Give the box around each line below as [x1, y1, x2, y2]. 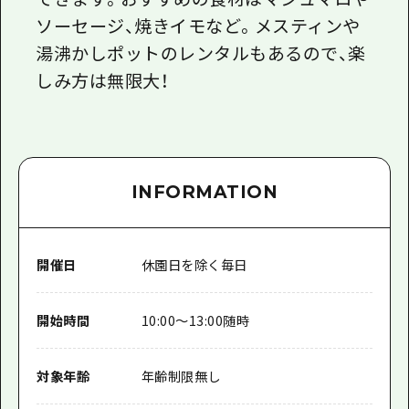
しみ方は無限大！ [36, 67, 170, 92]
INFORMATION [131, 182, 278, 204]
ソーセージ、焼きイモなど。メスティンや [36, 12, 361, 37]
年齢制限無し [141, 366, 221, 386]
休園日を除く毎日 [141, 254, 247, 274]
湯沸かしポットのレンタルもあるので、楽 [36, 39, 366, 65]
